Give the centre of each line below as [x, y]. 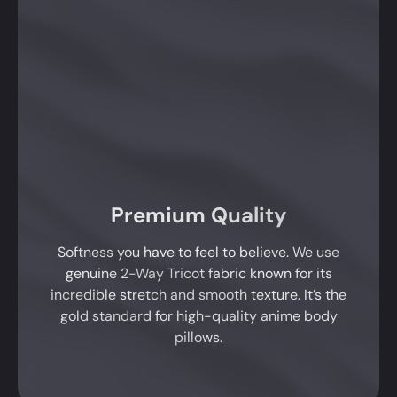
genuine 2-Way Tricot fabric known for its [198, 273]
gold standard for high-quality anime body [198, 315]
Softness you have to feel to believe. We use [198, 252]
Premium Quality [198, 214]
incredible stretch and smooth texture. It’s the [198, 294]
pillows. [198, 337]
